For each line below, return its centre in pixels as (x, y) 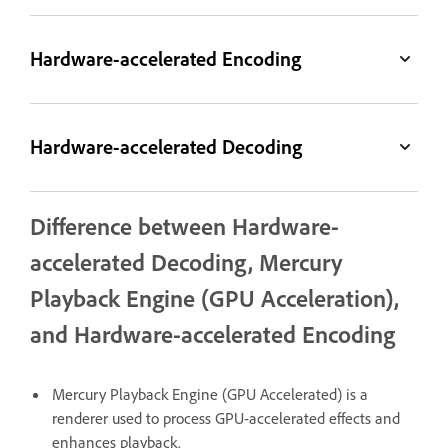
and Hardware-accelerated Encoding (212, 333)
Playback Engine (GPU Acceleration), (214, 297)
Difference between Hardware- (184, 225)
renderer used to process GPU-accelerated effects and (226, 417)
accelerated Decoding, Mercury (186, 261)
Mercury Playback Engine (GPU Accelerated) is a (210, 393)
